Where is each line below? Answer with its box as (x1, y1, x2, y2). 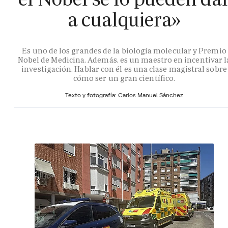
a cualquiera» (67, 7, 181, 33)
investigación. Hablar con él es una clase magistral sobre (21, 64, 227, 74)
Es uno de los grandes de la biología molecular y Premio (22, 45, 226, 55)
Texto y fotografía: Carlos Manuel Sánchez (65, 91, 183, 99)
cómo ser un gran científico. (73, 73, 176, 83)
